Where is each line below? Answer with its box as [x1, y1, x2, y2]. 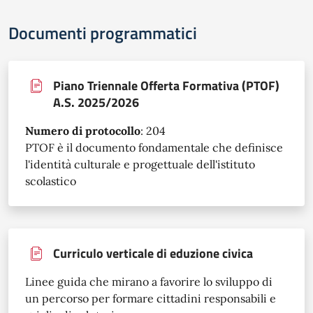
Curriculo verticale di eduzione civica [53, 244, 253, 263]
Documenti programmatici [8, 20, 197, 45]
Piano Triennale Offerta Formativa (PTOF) [53, 76, 279, 95]
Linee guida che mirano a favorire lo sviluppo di [25, 275, 272, 289]
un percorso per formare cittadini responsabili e [25, 291, 276, 305]
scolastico [25, 174, 76, 188]
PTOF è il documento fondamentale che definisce [25, 140, 283, 154]
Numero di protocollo [25, 124, 140, 138]
